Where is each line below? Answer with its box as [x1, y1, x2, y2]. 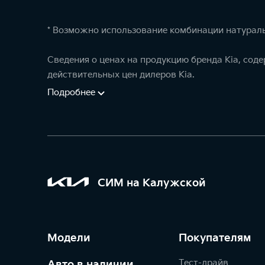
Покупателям [179, 232, 251, 244]
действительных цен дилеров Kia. [47, 69, 195, 80]
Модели [47, 232, 91, 244]
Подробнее [47, 87, 95, 98]
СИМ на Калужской [98, 176, 206, 189]
